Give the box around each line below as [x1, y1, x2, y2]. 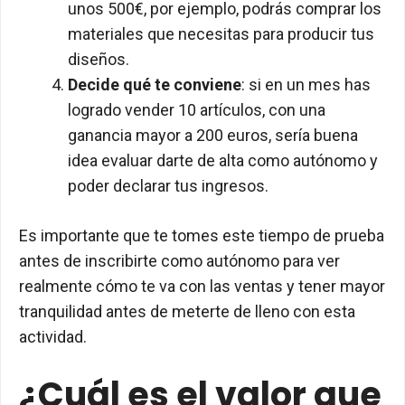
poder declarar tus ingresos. [68, 176, 268, 196]
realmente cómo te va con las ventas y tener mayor [19, 277, 385, 297]
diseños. [68, 50, 129, 70]
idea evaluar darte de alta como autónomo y [68, 151, 378, 171]
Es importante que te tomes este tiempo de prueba [19, 226, 384, 246]
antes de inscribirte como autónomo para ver [19, 251, 340, 271]
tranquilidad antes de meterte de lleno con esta [19, 302, 355, 322]
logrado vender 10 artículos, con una [68, 100, 325, 120]
